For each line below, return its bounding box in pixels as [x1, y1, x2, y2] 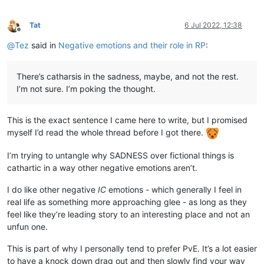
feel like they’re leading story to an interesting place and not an [7, 209, 250, 219]
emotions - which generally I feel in [106, 184, 242, 194]
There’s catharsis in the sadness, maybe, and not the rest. [16, 71, 239, 82]
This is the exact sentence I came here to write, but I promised [7, 115, 247, 126]
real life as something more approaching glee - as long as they [7, 196, 247, 207]
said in [29, 40, 58, 51]
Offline [18, 29, 40, 38]
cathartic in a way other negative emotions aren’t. [7, 162, 197, 173]
